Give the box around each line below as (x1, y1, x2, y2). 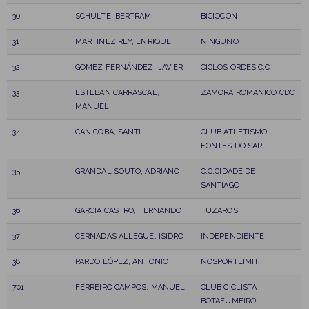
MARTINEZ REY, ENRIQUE (74, 37, 172, 47)
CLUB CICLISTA (200, 283, 257, 292)
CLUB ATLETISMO (200, 128, 268, 137)
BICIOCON (200, 12, 237, 21)
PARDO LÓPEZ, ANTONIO (74, 257, 168, 267)
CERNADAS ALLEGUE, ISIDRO (74, 232, 184, 241)
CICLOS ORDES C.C (200, 63, 270, 72)
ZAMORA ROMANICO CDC (200, 88, 295, 98)
